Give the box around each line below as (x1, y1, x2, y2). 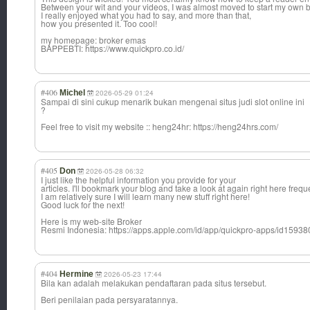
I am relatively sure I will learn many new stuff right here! (41, 190, 250, 203)
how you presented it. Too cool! (41, 17, 157, 30)
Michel (60, 88, 85, 98)
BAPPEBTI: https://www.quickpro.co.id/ (41, 42, 184, 55)
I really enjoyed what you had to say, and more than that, (41, 9, 251, 21)
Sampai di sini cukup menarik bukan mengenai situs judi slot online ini (41, 95, 304, 108)
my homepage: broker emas (41, 34, 146, 46)
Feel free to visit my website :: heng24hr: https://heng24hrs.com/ (41, 120, 278, 133)
